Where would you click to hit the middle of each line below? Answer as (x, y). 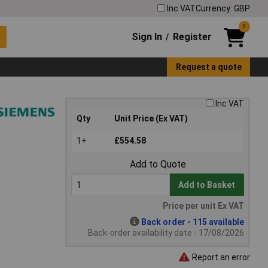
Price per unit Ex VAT (203, 206)
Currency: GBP (223, 8)
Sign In (147, 36)
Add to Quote (158, 165)
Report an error (220, 257)
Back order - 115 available (193, 222)
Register (192, 36)
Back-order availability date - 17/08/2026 (166, 233)
